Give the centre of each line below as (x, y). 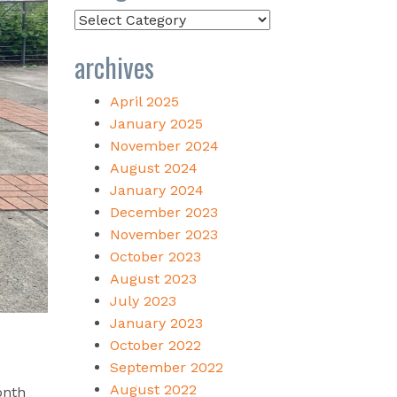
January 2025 (156, 123)
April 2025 (144, 101)
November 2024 (164, 145)
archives (114, 66)
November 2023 (163, 234)
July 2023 (143, 300)
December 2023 (163, 212)
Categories (109, 19)
